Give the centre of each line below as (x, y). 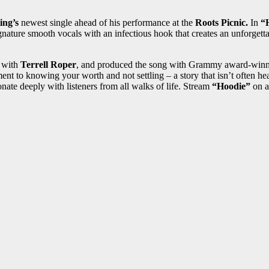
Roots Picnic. (222, 23)
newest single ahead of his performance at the (107, 23)
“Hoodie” (231, 86)
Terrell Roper (48, 65)
